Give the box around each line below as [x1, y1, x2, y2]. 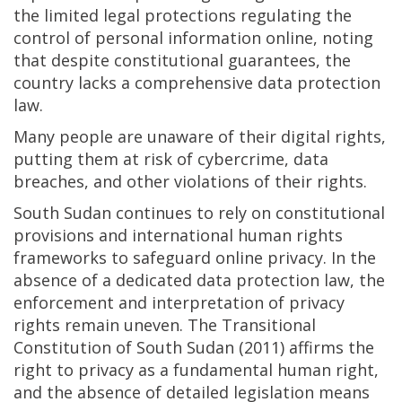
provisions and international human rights [13, 223, 343, 246]
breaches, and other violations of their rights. [13, 170, 367, 192]
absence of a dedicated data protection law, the [13, 268, 385, 291]
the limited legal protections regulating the [13, 4, 352, 26]
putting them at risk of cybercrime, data [13, 147, 328, 170]
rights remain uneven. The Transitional [13, 313, 316, 336]
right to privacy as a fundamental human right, [13, 358, 379, 380]
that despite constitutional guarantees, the [13, 48, 351, 71]
